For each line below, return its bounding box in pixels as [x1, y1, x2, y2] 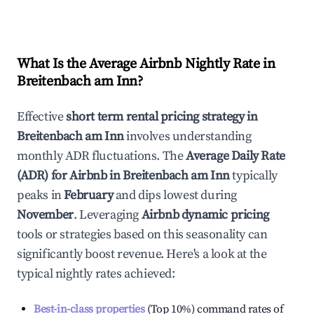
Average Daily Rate [186, 148, 285, 164]
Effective [17, 109, 66, 125]
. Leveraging [73, 207, 139, 223]
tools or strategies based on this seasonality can [17, 226, 268, 243]
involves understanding [123, 128, 252, 144]
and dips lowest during [113, 187, 238, 203]
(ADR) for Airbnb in [17, 168, 123, 184]
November [17, 207, 74, 223]
